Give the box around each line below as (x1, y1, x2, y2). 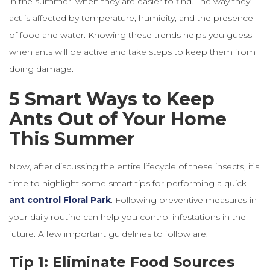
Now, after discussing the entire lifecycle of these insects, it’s (9, 160, 259, 172)
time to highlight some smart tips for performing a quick (9, 177, 246, 189)
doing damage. (9, 63, 74, 74)
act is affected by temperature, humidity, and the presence (9, 12, 253, 24)
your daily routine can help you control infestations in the (9, 211, 246, 222)
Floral (63, 194, 88, 206)
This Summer (9, 127, 135, 150)
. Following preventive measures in (111, 194, 257, 206)
